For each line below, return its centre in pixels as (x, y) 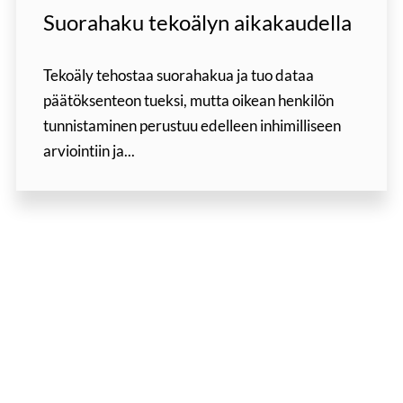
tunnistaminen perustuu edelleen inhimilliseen (192, 126)
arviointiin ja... (89, 151)
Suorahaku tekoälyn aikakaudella (197, 22)
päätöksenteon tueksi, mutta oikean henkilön (188, 101)
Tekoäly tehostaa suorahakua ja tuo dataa (178, 76)
